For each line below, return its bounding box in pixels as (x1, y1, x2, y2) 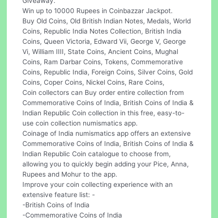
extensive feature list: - (22, 190, 95, 199)
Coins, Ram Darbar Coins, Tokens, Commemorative (22, 57, 183, 66)
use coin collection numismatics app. (22, 119, 138, 127)
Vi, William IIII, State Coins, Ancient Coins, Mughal (22, 47, 179, 55)
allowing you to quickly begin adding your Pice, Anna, (22, 160, 189, 168)
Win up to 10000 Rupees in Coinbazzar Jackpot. (22, 6, 173, 15)
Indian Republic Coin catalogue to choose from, (22, 149, 171, 158)
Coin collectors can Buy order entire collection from (22, 88, 184, 96)
